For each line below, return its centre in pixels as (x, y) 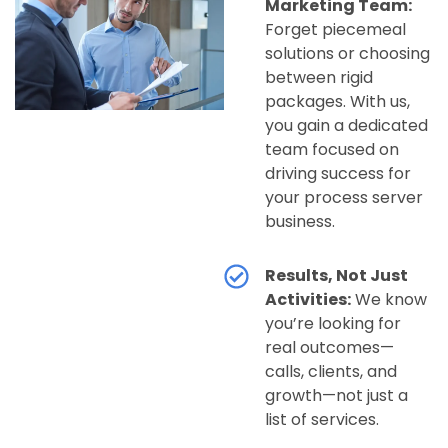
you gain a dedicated (347, 126)
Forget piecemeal (336, 30)
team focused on (332, 150)
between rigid (319, 78)
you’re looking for (333, 324)
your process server (344, 198)
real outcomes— (330, 348)
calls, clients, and (331, 372)
